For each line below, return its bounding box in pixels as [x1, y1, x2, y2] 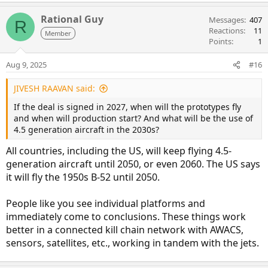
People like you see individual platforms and [6, 197, 205, 211]
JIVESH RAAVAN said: [14, 83, 95, 95]
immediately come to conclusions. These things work [6, 210, 246, 224]
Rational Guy [41, 13, 103, 26]
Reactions [209, 25, 243, 36]
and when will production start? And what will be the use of [14, 112, 253, 124]
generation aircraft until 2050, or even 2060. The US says [6, 157, 260, 171]
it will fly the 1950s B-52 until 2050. [6, 170, 160, 184]
